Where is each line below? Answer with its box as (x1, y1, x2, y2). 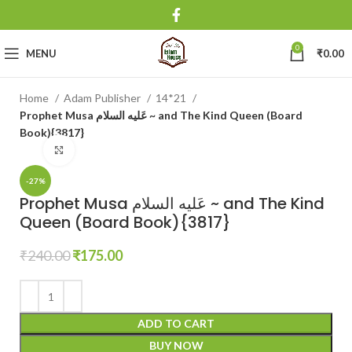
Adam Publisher (64, 91, 143, 104)
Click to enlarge (75, 144, 153, 156)
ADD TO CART (137, 317, 214, 330)
